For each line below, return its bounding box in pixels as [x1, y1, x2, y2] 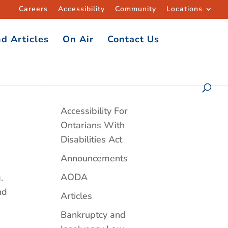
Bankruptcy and [61, 209, 126, 221]
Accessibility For [61, 105, 128, 117]
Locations [166, 4, 203, 14]
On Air [63, 33, 94, 45]
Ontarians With [61, 119, 125, 131]
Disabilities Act [61, 133, 123, 146]
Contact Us [107, 33, 159, 45]
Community [115, 4, 156, 14]
